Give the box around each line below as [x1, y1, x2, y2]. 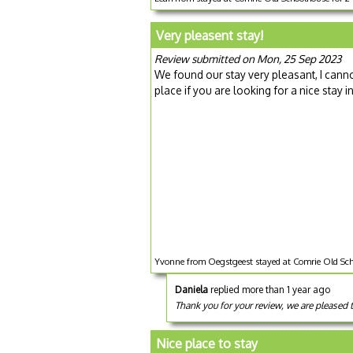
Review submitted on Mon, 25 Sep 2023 [154, 51, 341, 65]
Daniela [175, 283, 208, 295]
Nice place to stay [156, 335, 258, 351]
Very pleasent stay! [156, 27, 263, 43]
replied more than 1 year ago [208, 283, 330, 295]
